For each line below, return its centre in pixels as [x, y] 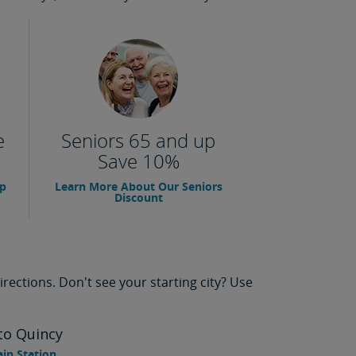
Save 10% [138, 161]
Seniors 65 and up [138, 140]
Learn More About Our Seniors [138, 186]
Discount [138, 197]
